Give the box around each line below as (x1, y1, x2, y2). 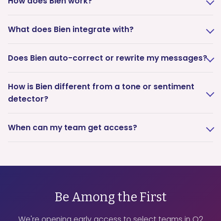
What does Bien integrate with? (8, 24, 134, 35)
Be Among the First (54, 189, 167, 205)
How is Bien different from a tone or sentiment (8, 81, 194, 92)
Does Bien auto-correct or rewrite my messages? (8, 53, 207, 63)
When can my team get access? (8, 122, 137, 133)
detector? (8, 94, 48, 104)
